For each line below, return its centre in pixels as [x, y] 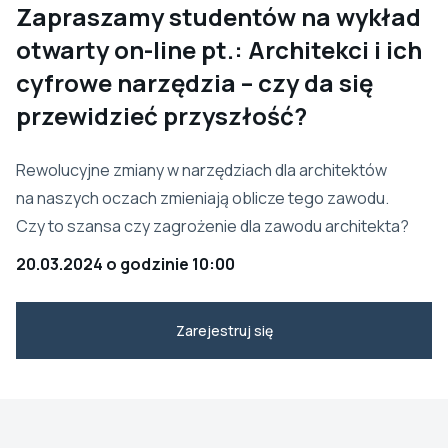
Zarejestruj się [224, 330]
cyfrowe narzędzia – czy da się [194, 82]
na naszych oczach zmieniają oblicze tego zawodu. [202, 197]
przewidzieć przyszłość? [161, 115]
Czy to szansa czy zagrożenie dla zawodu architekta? [212, 225]
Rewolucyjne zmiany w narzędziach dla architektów [201, 169]
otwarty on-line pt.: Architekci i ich [219, 49]
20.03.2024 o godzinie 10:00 [125, 263]
